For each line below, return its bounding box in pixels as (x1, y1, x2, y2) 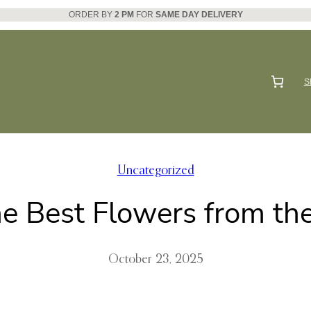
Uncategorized (117, 165, 194, 178)
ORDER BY (68, 10, 115, 19)
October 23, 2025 (108, 253, 203, 267)
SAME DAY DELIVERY (155, 10, 243, 19)
